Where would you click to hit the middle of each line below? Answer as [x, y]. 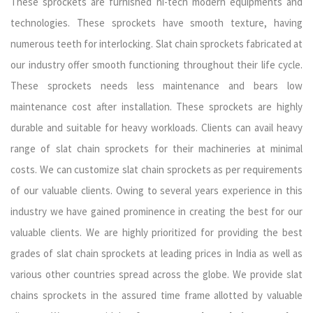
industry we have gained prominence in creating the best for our [156, 211]
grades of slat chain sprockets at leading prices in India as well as [156, 253]
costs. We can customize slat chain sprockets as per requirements [156, 169]
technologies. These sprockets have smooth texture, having [156, 23]
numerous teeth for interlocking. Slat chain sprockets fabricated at [156, 44]
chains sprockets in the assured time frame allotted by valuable [156, 295]
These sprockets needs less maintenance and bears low [156, 86]
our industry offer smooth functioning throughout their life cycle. [156, 65]
